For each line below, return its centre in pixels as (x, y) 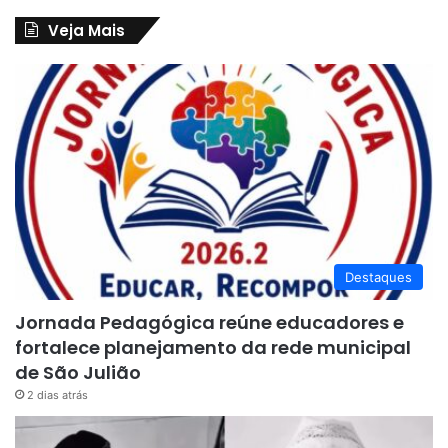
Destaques (378, 276)
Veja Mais (86, 31)
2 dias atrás (57, 394)
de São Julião (78, 372)
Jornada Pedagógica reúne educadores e (209, 322)
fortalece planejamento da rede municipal (213, 347)
